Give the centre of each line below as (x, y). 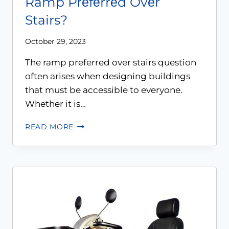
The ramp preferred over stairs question (111, 62)
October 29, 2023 (55, 41)
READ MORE (50, 127)
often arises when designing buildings (108, 76)
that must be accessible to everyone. (104, 90)
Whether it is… (55, 104)
